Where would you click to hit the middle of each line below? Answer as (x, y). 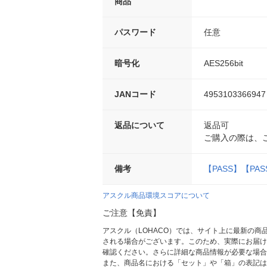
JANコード (135, 94)
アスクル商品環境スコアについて (156, 196)
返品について (139, 125)
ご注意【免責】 (132, 213)
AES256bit (223, 63)
